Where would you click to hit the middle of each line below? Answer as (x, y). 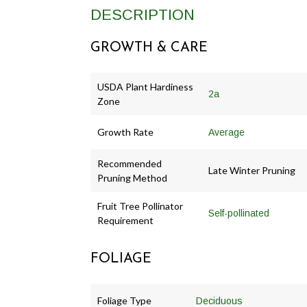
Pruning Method (132, 178)
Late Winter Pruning (252, 171)
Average (226, 133)
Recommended (130, 164)
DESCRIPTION (143, 15)
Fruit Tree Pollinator (140, 206)
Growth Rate (125, 132)
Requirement (125, 221)
